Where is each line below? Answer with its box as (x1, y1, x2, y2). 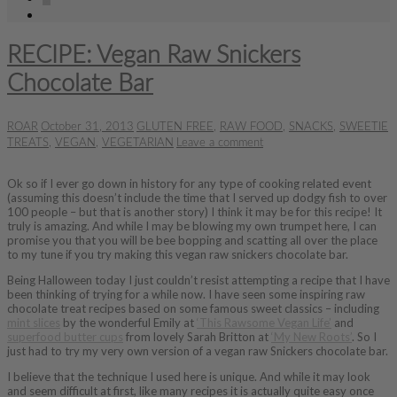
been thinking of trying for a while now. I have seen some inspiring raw (7, 286, 365, 301)
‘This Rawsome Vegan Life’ (197, 315, 331, 330)
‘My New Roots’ (271, 329, 352, 344)
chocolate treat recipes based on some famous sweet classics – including (7, 300, 379, 315)
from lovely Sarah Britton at (123, 329, 271, 344)
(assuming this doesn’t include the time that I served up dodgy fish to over (7, 190, 387, 205)
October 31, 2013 (41, 121, 134, 133)
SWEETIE (339, 121, 388, 133)
